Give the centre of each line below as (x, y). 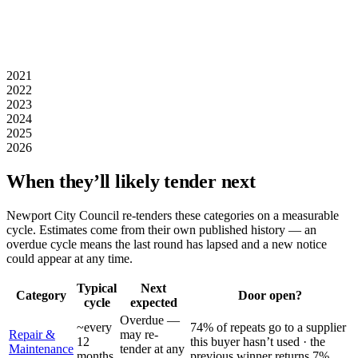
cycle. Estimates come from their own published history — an (161, 229)
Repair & (32, 334)
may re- (139, 334)
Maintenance (41, 348)
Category (41, 295)
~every (94, 327)
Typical (97, 288)
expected (153, 302)
